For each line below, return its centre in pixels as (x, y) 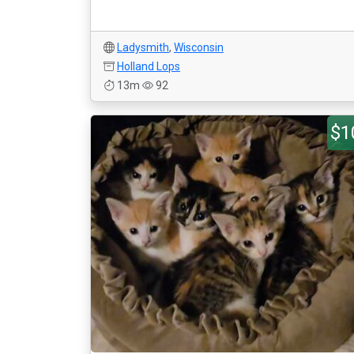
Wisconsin (199, 47)
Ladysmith (143, 47)
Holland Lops (149, 66)
